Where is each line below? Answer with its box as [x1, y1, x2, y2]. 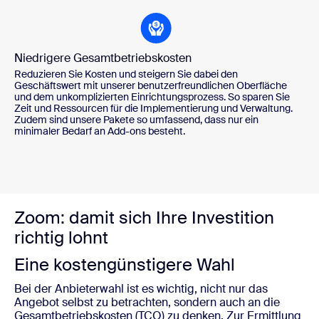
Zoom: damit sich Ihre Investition [14, 206, 274, 229]
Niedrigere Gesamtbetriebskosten [14, 51, 192, 66]
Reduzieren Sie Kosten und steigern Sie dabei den [14, 68, 238, 81]
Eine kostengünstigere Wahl [14, 253, 235, 276]
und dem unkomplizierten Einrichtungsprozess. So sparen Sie [14, 90, 290, 104]
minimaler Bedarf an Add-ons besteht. [14, 125, 185, 138]
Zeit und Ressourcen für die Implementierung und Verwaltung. [14, 102, 293, 115]
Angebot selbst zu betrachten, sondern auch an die [14, 295, 280, 310]
